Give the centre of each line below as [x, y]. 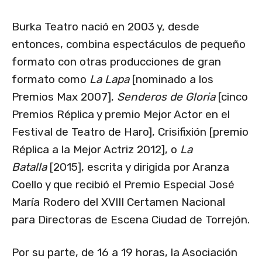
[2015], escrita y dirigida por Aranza [138, 167]
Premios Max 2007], [64, 97]
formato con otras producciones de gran [116, 62]
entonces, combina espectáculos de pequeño [129, 44]
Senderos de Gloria [166, 97]
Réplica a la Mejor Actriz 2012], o [96, 150]
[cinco [232, 97]
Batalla [29, 167]
